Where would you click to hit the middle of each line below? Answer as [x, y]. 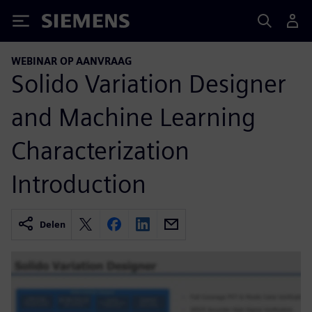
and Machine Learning [133, 117]
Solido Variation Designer [149, 83]
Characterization [100, 150]
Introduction [79, 184]
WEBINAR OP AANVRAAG [72, 61]
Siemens [65, 23]
